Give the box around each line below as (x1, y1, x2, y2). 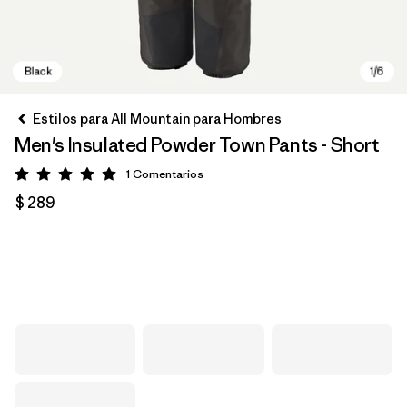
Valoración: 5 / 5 (66, 168, 165, 186)
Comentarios (133, 166, 203, 182)
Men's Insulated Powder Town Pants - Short (15, 133, 380, 157)
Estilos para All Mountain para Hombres (33, 110, 282, 127)
